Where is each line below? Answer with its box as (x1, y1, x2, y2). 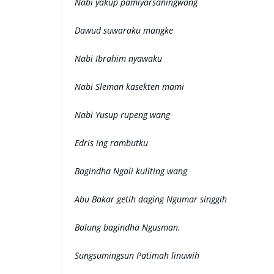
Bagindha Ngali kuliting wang (75, 165, 187, 177)
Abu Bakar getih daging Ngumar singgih (75, 193, 227, 205)
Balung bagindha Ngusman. (75, 221, 180, 233)
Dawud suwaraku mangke (75, 24, 173, 36)
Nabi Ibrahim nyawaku (75, 53, 162, 64)
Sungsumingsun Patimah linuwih (75, 250, 199, 261)
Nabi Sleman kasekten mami (75, 81, 184, 92)
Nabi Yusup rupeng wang (75, 109, 170, 120)
